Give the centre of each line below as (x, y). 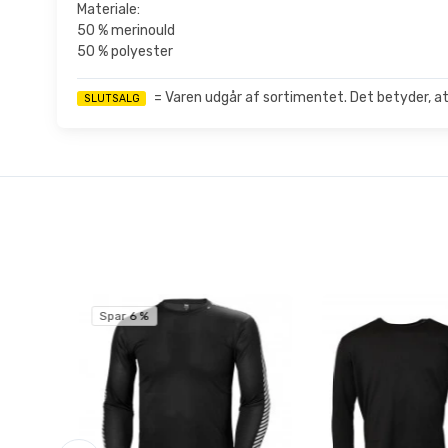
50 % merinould (126, 30)
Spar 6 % (124, 315)
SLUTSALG (111, 98)
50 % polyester (125, 51)
